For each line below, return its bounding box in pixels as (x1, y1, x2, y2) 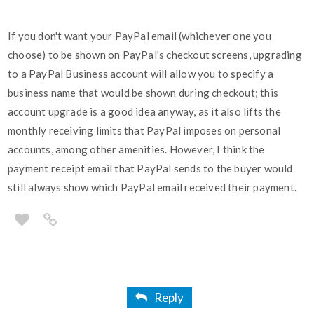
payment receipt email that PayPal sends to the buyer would (8, 162, 293, 175)
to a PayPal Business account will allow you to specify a (8, 67, 274, 81)
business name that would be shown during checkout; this (8, 86, 279, 100)
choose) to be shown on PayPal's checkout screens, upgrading (8, 48, 302, 62)
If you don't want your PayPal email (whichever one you (8, 29, 271, 43)
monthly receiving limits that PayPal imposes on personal (8, 124, 281, 137)
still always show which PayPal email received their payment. (8, 181, 297, 194)
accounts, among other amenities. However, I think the (8, 143, 265, 156)
